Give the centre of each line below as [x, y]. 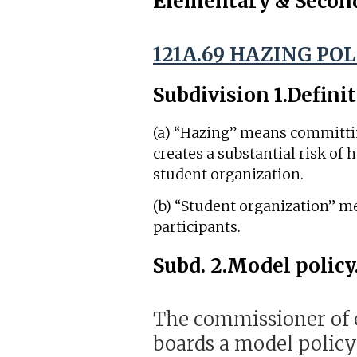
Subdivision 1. [220, 95]
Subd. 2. [190, 266]
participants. [197, 228]
